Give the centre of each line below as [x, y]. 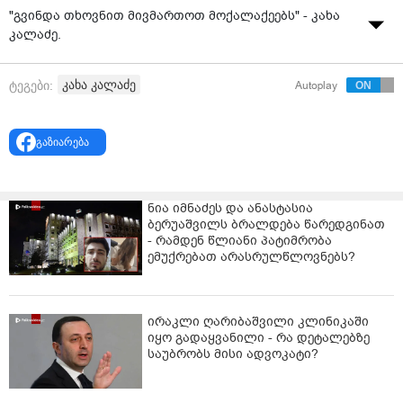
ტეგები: [31, 85]
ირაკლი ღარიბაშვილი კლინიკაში [258, 321]
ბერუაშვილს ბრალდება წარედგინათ [266, 224]
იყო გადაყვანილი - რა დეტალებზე [259, 337]
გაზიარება [62, 141]
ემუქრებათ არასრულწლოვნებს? [251, 256]
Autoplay [316, 85]
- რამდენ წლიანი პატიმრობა [240, 240]
